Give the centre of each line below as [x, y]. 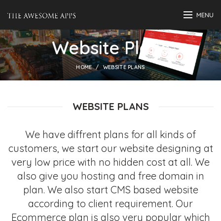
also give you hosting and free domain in [110, 176]
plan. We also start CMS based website [110, 190]
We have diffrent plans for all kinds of [110, 134]
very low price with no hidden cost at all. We [110, 162]
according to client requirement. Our [110, 203]
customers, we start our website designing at [110, 148]
